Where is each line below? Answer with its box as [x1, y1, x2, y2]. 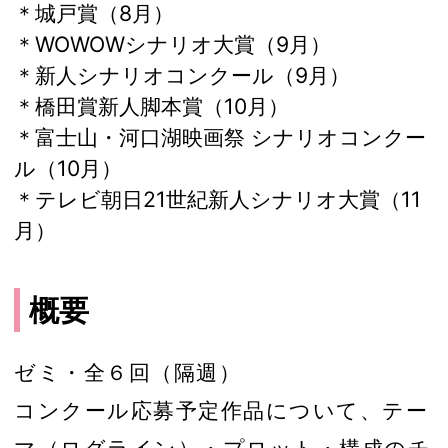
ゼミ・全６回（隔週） [14, 358, 241, 385]
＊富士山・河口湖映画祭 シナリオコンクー [14, 123, 426, 150]
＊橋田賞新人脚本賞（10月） [14, 92, 289, 119]
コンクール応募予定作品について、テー [14, 396, 428, 423]
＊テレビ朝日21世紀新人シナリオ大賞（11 [14, 185, 421, 212]
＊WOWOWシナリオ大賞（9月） [14, 30, 331, 57]
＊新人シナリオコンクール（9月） [14, 61, 350, 88]
